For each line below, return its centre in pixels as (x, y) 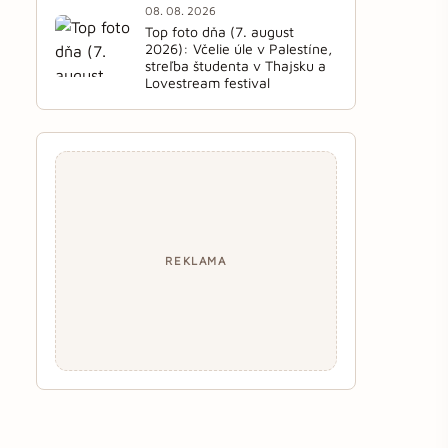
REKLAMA (196, 261)
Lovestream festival (207, 82)
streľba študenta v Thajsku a (235, 65)
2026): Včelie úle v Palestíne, (238, 48)
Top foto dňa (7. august (219, 31)
